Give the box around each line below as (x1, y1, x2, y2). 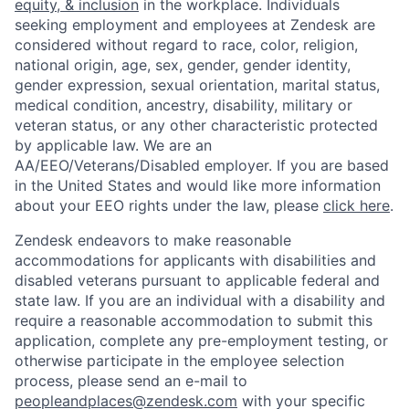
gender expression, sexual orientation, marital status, (15, 75, 380, 94)
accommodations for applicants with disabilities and (15, 250, 376, 269)
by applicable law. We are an (15, 135, 212, 154)
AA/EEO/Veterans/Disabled (15, 155, 200, 174)
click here (323, 195, 390, 215)
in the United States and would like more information (15, 175, 381, 194)
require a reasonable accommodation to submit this (15, 310, 372, 330)
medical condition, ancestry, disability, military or (15, 95, 352, 114)
